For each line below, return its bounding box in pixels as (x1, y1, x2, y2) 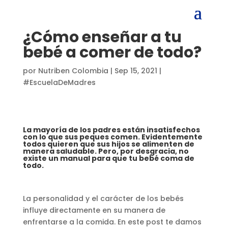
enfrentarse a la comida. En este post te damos (22, 217, 202, 227)
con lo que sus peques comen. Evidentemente (22, 132, 203, 142)
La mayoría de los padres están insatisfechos (22, 125, 200, 135)
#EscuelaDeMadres (22, 77, 96, 88)
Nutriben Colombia (38, 66, 108, 76)
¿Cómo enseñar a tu (22, 26, 182, 48)
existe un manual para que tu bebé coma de (22, 153, 194, 163)
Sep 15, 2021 (114, 66, 157, 76)
